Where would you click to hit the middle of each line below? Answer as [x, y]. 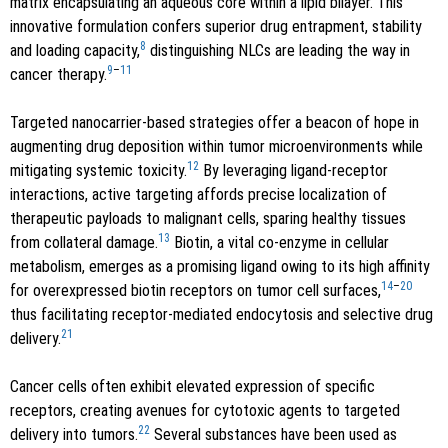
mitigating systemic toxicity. [98, 170]
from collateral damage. [84, 242]
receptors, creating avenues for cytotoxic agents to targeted [205, 410]
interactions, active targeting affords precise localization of [198, 194]
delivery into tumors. [74, 434]
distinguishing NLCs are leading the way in [278, 50]
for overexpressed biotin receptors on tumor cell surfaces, [195, 290]
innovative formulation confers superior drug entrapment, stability [216, 26]
